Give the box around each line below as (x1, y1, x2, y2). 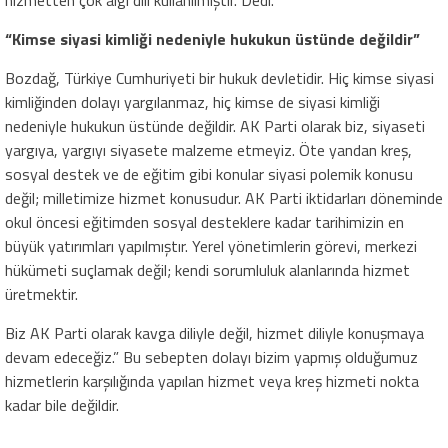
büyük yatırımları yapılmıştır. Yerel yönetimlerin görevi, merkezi (5, 234, 417, 259)
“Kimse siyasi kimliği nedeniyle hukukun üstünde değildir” (5, 27, 420, 52)
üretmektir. (5, 282, 78, 307)
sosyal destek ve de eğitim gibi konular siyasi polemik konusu (5, 162, 413, 187)
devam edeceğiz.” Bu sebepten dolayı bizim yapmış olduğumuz (5, 345, 418, 370)
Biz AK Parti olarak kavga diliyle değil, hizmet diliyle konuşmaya (5, 321, 424, 346)
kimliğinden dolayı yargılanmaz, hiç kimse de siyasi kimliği (5, 90, 380, 115)
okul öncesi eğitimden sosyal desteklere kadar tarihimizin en (5, 210, 404, 235)
